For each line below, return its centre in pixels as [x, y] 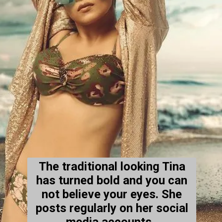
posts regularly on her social [112, 208]
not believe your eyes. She [112, 194]
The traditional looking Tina [112, 166]
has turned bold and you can [112, 180]
